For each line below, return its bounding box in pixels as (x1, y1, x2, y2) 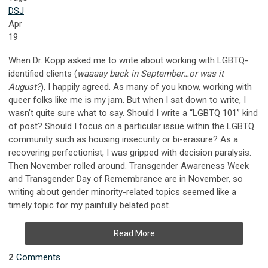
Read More (113, 228, 155, 238)
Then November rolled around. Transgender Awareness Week (8, 160, 249, 171)
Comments (16, 251, 60, 263)
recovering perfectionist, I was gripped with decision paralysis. (8, 147, 251, 158)
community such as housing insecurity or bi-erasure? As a (8, 133, 238, 145)
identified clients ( (8, 68, 77, 79)
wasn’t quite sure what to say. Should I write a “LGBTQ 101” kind (8, 107, 258, 118)
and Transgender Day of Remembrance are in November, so (8, 173, 243, 184)
